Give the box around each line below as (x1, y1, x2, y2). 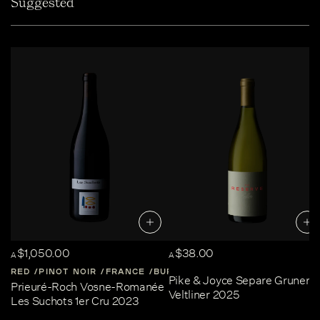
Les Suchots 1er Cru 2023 (11, 294, 139, 309)
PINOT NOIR (39, 266, 97, 276)
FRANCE (105, 266, 146, 276)
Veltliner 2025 (168, 288, 240, 302)
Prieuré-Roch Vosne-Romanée (11, 280, 164, 294)
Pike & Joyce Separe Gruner (168, 274, 310, 288)
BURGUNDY (154, 266, 208, 276)
